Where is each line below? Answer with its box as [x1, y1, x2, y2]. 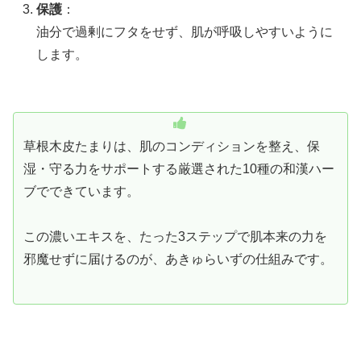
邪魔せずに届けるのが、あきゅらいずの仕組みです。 [23, 252, 333, 267]
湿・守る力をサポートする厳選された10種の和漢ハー [23, 162, 334, 176]
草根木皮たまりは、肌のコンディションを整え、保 [23, 139, 320, 154]
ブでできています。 [23, 185, 139, 199]
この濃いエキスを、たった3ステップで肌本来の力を [23, 230, 327, 244]
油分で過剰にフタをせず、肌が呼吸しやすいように [36, 25, 334, 39]
